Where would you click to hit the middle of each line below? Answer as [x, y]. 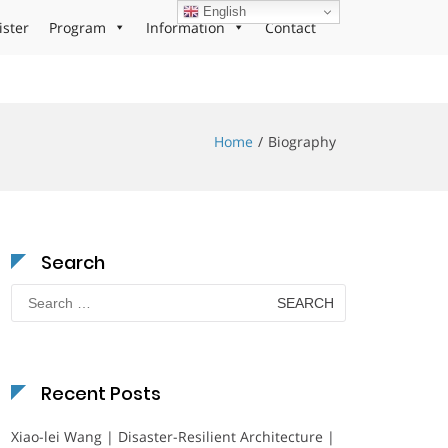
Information [185, 27]
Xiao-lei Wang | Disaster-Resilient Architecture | [173, 436]
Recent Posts [101, 393]
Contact [290, 27]
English [223, 11]
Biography [302, 141]
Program [77, 27]
